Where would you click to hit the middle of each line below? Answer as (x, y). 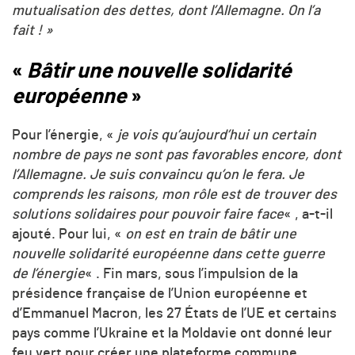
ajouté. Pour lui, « (69, 235)
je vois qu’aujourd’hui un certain (217, 136)
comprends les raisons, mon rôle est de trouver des (174, 195)
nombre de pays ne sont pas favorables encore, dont (177, 156)
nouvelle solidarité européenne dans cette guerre (168, 255)
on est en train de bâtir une (211, 235)
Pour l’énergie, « (65, 136)
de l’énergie (48, 275)
